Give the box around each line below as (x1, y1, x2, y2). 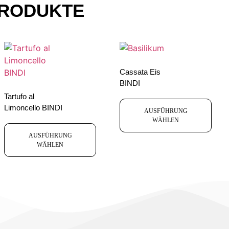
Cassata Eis (120, 67, 161, 76)
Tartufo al (4, 91, 34, 101)
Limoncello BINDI (4, 103, 62, 112)
